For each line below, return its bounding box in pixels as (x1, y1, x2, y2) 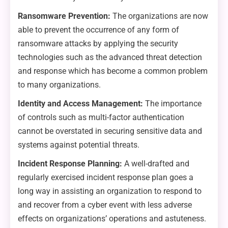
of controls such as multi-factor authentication (18, 112, 184, 123)
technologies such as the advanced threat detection (18, 52, 202, 63)
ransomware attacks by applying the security (18, 39, 178, 49)
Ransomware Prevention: (18, 11, 112, 21)
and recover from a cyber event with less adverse (18, 200, 192, 210)
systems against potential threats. (18, 140, 139, 150)
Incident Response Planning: (18, 159, 122, 169)
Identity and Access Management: (18, 99, 145, 109)
